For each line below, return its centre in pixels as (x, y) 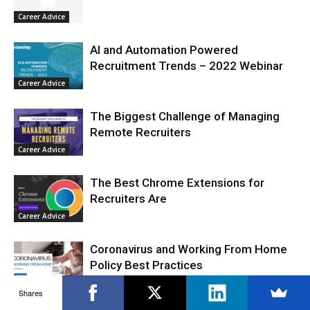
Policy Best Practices (146, 265)
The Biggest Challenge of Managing (185, 116)
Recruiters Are (128, 198)
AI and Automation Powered (164, 49)
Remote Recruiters (140, 132)
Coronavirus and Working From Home (189, 249)
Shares (31, 292)
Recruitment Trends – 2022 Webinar (186, 65)
